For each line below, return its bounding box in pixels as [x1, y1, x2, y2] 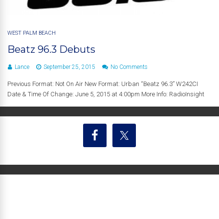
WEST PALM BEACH [7, 29, 56, 36]
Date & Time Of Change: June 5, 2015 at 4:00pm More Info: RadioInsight [7, 90, 204, 98]
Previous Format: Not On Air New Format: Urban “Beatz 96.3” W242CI [7, 80, 198, 88]
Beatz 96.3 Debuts [7, 43, 95, 55]
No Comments [110, 63, 148, 70]
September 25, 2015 [44, 63, 95, 70]
